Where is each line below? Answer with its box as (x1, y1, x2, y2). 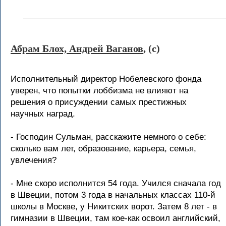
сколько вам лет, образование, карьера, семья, (11, 144, 196, 153)
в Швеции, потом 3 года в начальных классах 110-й (11, 190, 215, 200)
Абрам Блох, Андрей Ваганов (11, 43, 143, 54)
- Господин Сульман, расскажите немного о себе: (11, 132, 206, 142)
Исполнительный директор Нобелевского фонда (11, 74, 201, 84)
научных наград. (11, 109, 75, 119)
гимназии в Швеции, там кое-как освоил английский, (11, 213, 220, 223)
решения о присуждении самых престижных (11, 97, 187, 107)
